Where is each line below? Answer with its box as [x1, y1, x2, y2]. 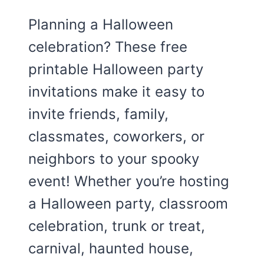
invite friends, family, [28, 105, 169, 123]
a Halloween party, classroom [28, 195, 228, 213]
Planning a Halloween [28, 16, 173, 34]
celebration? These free [28, 38, 187, 56]
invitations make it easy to [28, 83, 204, 101]
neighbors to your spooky [28, 150, 199, 168]
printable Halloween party [28, 61, 203, 78]
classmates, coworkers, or [28, 128, 204, 146]
